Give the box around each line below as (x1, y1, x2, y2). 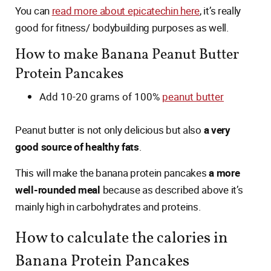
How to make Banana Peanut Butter (15, 48, 239, 62)
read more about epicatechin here (51, 4, 200, 18)
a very (203, 123, 230, 137)
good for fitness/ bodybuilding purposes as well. (15, 21, 229, 34)
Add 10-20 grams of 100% (39, 90, 162, 103)
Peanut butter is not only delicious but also (15, 123, 204, 137)
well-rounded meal (15, 183, 100, 197)
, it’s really (200, 4, 241, 18)
